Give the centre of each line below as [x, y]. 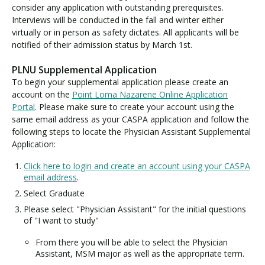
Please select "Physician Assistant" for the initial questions [135, 209]
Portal [23, 106]
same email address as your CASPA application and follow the [130, 119]
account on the [42, 94]
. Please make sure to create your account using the [135, 106]
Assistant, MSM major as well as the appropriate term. [140, 253]
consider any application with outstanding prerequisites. [118, 8]
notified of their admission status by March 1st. [102, 45]
